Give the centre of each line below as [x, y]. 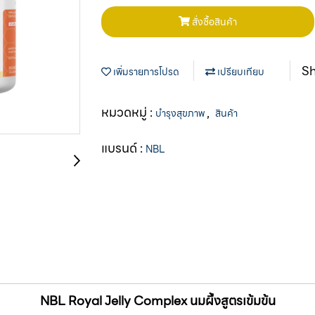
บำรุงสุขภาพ [181, 113]
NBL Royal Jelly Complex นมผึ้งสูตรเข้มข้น [157, 301]
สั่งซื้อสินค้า [214, 21]
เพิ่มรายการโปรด [145, 71]
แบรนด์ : [123, 148]
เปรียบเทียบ [240, 71]
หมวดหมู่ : [128, 112]
